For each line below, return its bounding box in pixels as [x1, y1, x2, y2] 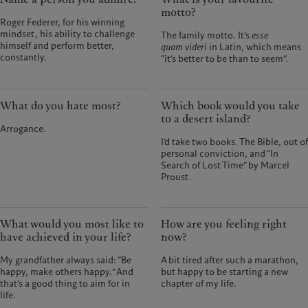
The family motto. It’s [161, 28, 252, 42]
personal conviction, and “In [161, 146, 278, 160]
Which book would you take [161, 98, 300, 113]
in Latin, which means [207, 40, 301, 54]
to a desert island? [161, 111, 250, 126]
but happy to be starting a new [161, 265, 288, 278]
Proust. [161, 170, 192, 184]
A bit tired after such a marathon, [161, 253, 298, 267]
